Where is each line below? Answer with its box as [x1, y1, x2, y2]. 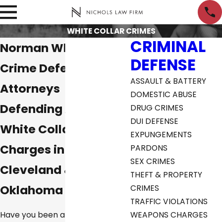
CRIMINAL [130, 35, 206, 57]
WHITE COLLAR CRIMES [66, 25, 156, 36]
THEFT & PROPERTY [130, 169, 203, 180]
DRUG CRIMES [130, 102, 184, 113]
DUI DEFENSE [130, 115, 179, 126]
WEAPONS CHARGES [130, 209, 208, 220]
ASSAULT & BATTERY [130, 75, 207, 86]
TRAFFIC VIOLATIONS [130, 196, 208, 207]
